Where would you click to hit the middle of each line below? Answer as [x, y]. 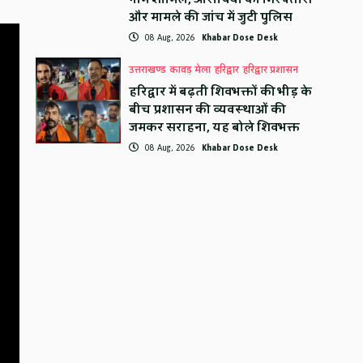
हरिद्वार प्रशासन [271, 70]
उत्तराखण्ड [148, 70]
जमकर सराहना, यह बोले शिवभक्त [215, 128]
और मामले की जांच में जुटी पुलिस [211, 18]
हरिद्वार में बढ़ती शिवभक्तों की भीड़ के [221, 92]
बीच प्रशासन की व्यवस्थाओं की [208, 110]
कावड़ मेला [191, 70]
